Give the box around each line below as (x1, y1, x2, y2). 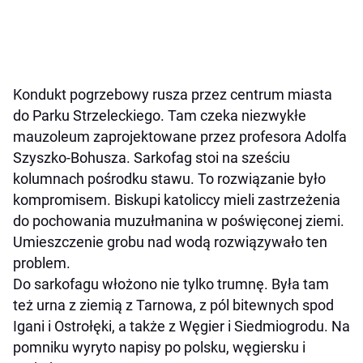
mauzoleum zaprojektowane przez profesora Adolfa (13, 127, 347, 145)
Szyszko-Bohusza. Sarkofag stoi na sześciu (13, 148, 290, 166)
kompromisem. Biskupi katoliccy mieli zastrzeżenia (13, 190, 340, 208)
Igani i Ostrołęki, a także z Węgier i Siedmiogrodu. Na (13, 317, 350, 335)
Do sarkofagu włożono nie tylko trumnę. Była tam (13, 275, 329, 293)
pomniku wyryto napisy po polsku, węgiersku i (13, 338, 305, 356)
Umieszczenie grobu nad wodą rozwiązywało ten (13, 233, 327, 250)
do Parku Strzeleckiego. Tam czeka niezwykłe (13, 106, 306, 124)
